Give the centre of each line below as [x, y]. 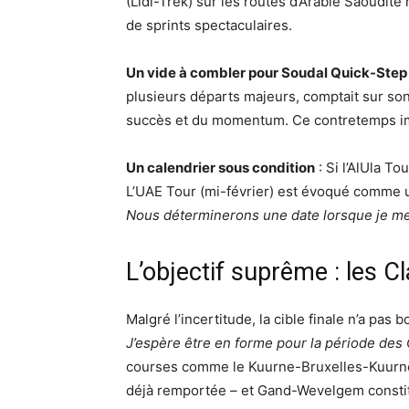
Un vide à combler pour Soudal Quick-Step [267, 73]
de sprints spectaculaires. [209, 26]
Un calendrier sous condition [220, 168]
